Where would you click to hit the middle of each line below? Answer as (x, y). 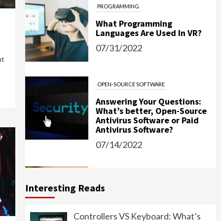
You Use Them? (125, 180)
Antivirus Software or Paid (147, 99)
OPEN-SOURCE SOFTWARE (131, 63)
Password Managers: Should (151, 170)
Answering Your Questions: (148, 80)
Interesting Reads (65, 187)
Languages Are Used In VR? (148, 12)
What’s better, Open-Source (151, 90)
